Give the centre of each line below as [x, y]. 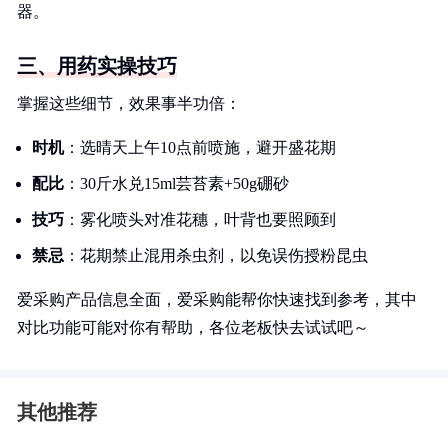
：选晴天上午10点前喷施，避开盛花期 [200, 147]
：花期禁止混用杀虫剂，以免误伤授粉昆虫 [216, 255]
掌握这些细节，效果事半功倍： [129, 103]
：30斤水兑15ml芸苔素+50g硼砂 [176, 183]
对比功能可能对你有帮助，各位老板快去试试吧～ [193, 327]
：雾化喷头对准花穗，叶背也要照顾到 [200, 219]
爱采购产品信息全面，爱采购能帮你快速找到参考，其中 [217, 299]
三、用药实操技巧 [97, 66]
